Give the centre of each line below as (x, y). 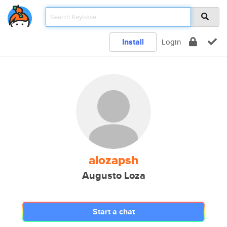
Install (133, 42)
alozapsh (113, 160)
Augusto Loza (113, 176)
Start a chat (113, 212)
